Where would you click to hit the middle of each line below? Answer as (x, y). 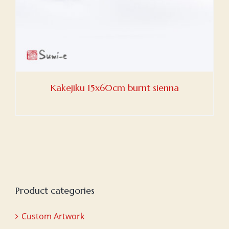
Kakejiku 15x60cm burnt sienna (114, 88)
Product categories (55, 190)
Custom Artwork (53, 216)
